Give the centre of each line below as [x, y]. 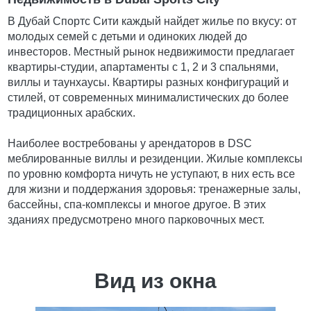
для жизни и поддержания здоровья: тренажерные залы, [154, 190]
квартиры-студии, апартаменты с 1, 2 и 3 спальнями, [143, 67]
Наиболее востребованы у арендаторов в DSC [130, 144]
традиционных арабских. [72, 113]
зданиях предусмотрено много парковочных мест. [136, 220]
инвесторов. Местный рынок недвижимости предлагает [151, 52]
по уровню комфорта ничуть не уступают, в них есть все [152, 174]
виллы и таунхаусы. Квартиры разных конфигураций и [149, 83]
